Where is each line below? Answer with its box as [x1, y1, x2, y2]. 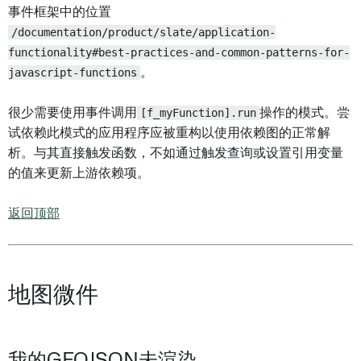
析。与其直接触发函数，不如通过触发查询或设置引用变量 [8, 147, 343, 160]
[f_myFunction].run [140, 106, 256, 119]
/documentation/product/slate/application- [11, 26, 276, 39]
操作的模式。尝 [259, 106, 350, 119]
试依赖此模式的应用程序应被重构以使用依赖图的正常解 [8, 127, 330, 139]
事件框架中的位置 [8, 6, 111, 19]
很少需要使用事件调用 [8, 106, 137, 119]
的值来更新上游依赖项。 [8, 167, 150, 180]
